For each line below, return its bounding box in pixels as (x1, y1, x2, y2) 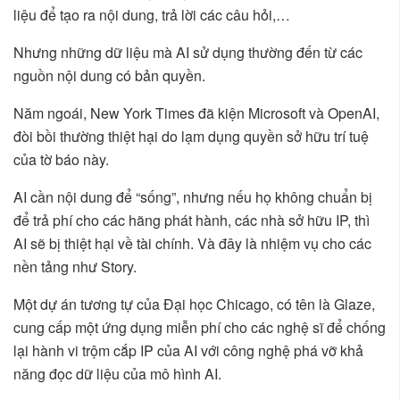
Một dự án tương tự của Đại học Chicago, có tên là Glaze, (13, 294, 375, 315)
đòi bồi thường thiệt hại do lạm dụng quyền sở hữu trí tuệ (13, 126, 369, 147)
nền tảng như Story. (13, 256, 137, 278)
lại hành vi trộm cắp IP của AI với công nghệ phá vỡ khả (13, 340, 363, 362)
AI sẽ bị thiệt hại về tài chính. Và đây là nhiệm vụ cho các (13, 233, 371, 254)
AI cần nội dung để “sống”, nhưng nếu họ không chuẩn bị (13, 187, 372, 208)
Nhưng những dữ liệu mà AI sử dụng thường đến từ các (13, 42, 362, 63)
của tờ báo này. (13, 149, 109, 171)
